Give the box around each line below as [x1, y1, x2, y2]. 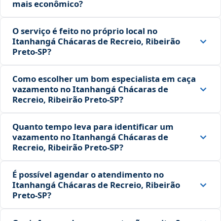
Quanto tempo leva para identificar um [12, 121, 174, 133]
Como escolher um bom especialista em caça [12, 73, 196, 85]
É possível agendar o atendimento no [12, 169, 164, 181]
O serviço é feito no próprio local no [12, 25, 157, 37]
